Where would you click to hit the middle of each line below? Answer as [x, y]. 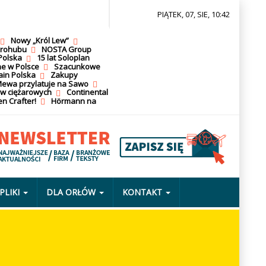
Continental [87, 92]
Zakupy [64, 75]
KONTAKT [142, 192]
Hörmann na [73, 101]
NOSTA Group [66, 49]
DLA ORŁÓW [71, 192]
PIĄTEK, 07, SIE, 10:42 [194, 14]
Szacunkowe [77, 66]
